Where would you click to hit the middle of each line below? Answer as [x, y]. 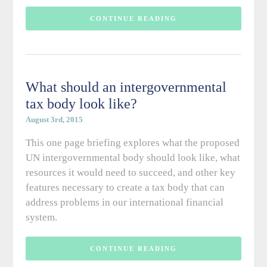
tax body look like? [81, 104]
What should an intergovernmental [126, 87]
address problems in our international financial [124, 203]
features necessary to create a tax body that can [125, 188]
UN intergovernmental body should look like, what [133, 158]
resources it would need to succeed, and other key [130, 173]
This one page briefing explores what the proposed [132, 143]
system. [42, 218]
